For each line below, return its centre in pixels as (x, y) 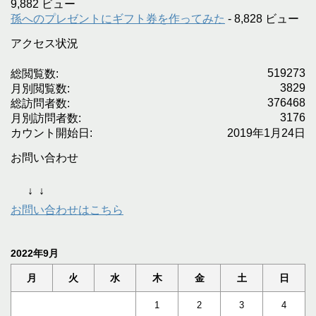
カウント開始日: (51, 133)
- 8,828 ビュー (262, 18)
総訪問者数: (40, 103)
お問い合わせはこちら (67, 209)
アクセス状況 (44, 43)
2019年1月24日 (266, 133)
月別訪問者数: (46, 118)
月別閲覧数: (40, 88)
